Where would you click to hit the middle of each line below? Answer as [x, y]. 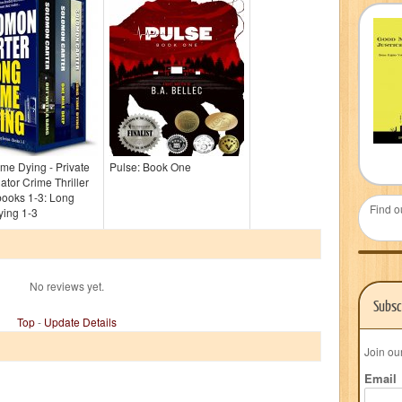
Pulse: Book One [150, 166]
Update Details [80, 322]
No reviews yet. [66, 286]
